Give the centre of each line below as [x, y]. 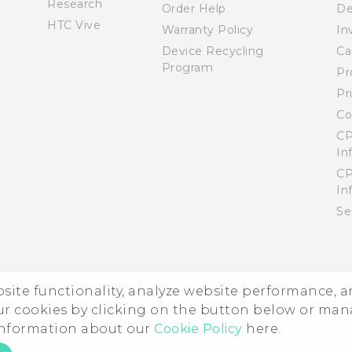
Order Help [194, 9]
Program [187, 68]
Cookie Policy [198, 329]
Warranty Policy [207, 30]
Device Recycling [213, 51]
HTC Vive [74, 25]
